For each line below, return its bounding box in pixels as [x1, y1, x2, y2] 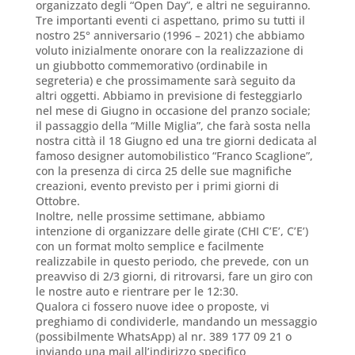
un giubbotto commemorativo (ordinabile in [35, 58, 268, 74]
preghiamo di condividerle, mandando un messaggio [35, 314, 317, 330]
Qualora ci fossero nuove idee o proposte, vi [35, 299, 269, 315]
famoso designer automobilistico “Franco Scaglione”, [35, 148, 313, 164]
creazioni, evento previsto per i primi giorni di [35, 178, 279, 194]
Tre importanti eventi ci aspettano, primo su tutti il [35, 13, 305, 29]
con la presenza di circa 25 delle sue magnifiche [35, 163, 292, 179]
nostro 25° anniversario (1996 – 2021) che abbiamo [35, 28, 304, 44]
